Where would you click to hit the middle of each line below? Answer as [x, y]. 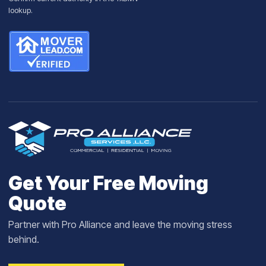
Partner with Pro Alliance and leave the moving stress [120, 225]
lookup [20, 10]
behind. [24, 240]
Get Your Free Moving [108, 183]
